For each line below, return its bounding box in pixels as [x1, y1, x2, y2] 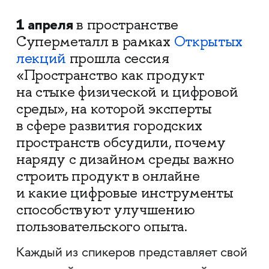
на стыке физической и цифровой [16, 83, 238, 101]
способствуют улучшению [16, 201, 195, 219]
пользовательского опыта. [16, 217, 187, 235]
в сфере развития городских [16, 116, 203, 134]
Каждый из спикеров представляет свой [16, 246, 247, 261]
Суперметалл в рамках [16, 32, 174, 50]
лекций [16, 49, 67, 67]
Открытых [174, 32, 243, 50]
